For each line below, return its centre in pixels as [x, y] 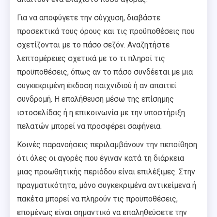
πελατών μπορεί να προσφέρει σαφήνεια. [89, 126]
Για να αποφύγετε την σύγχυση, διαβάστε [89, 17]
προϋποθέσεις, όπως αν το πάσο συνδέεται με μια [105, 72]
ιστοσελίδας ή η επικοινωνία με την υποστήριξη [101, 112]
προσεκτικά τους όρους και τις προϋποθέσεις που [106, 31]
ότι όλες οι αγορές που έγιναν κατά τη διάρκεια [101, 158]
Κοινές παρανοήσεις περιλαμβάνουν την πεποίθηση [107, 144]
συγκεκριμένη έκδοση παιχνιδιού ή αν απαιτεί [97, 85]
